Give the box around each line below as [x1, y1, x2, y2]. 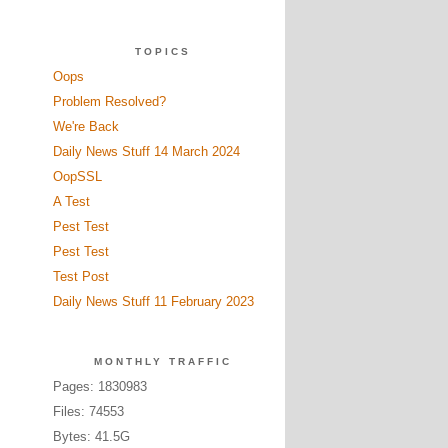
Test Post [52, 269, 109, 284]
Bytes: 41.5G [52, 429, 130, 444]
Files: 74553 [52, 404, 124, 419]
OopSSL [52, 169, 102, 184]
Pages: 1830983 [52, 379, 147, 394]
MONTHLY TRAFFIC [93, 356, 232, 367]
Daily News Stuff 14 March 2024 [52, 144, 240, 159]
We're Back [52, 119, 119, 134]
